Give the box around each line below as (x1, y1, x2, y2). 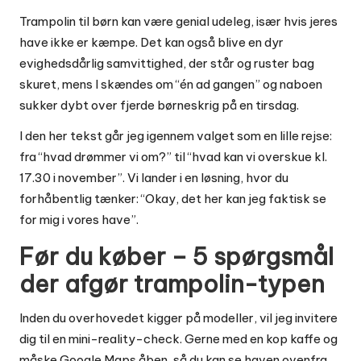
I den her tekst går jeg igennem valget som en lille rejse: (19, 127, 332, 143)
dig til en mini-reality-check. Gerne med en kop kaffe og (19, 330, 338, 346)
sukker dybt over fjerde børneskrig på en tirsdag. (19, 97, 299, 113)
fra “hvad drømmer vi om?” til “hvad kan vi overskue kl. (19, 148, 327, 164)
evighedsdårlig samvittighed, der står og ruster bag (19, 55, 314, 71)
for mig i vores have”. (19, 211, 139, 227)
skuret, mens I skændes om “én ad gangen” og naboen (19, 76, 322, 92)
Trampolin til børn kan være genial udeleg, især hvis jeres (19, 13, 338, 29)
